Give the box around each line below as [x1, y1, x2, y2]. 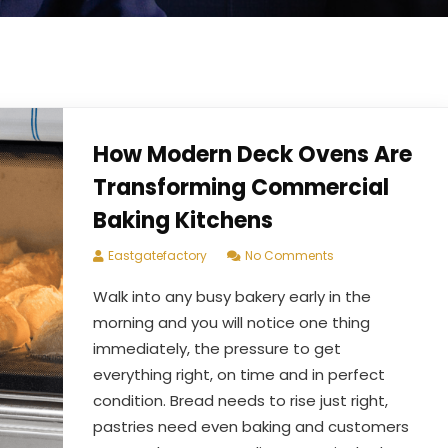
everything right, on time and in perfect [92, 364, 385, 385]
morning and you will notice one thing [92, 312, 370, 333]
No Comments [244, 247, 334, 264]
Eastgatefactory [107, 247, 207, 264]
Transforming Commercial [92, 172, 389, 203]
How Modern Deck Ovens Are [92, 139, 412, 170]
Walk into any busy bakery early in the [92, 286, 371, 307]
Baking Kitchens [92, 205, 273, 236]
